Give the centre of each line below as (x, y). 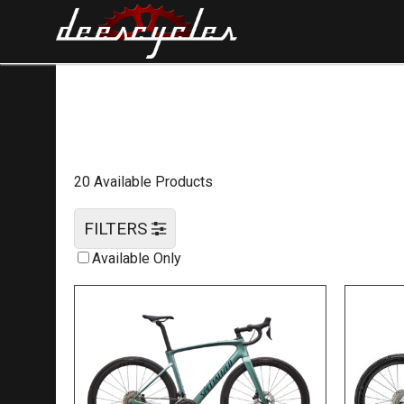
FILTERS (118, 229)
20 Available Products (143, 182)
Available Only (137, 258)
